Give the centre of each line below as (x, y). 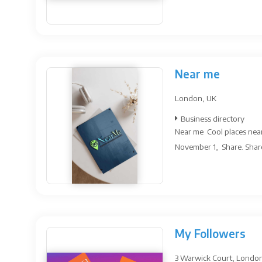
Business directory (213, 118)
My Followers (210, 233)
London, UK (196, 98)
